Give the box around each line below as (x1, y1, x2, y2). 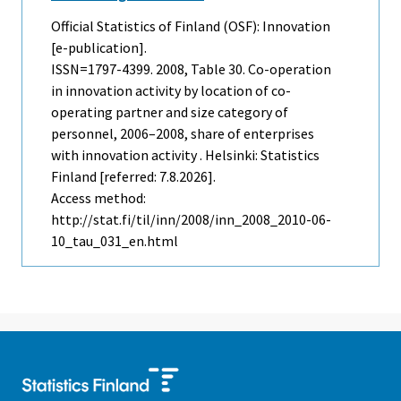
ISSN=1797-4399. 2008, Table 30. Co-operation (51, 60, 331, 79)
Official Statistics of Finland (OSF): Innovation (51, 17, 330, 36)
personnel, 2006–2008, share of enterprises (51, 124, 314, 143)
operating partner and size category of (51, 103, 288, 122)
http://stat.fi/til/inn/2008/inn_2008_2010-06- (51, 210, 331, 229)
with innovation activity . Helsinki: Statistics (51, 146, 320, 165)
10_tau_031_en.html (51, 232, 178, 251)
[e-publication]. (51, 38, 147, 57)
